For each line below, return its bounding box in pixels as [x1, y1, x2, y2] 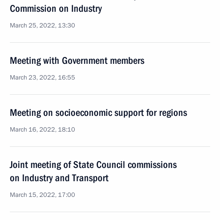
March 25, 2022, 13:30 [10, 21, 75, 30]
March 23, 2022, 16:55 [10, 73, 75, 82]
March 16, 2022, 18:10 [10, 125, 75, 134]
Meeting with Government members [10, 55, 144, 66]
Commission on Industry [10, 2, 102, 14]
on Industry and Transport [10, 172, 109, 184]
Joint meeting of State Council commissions [10, 159, 177, 170]
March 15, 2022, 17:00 [10, 191, 75, 199]
